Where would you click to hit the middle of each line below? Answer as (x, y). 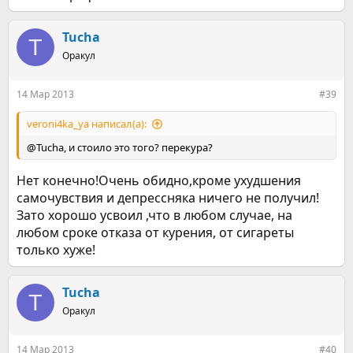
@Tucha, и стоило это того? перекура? (120, 147)
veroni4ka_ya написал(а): (87, 124)
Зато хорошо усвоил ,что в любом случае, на (154, 215)
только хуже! (56, 250)
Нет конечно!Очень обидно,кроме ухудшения (159, 180)
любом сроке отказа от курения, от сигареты (155, 232)
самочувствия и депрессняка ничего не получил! (168, 198)
